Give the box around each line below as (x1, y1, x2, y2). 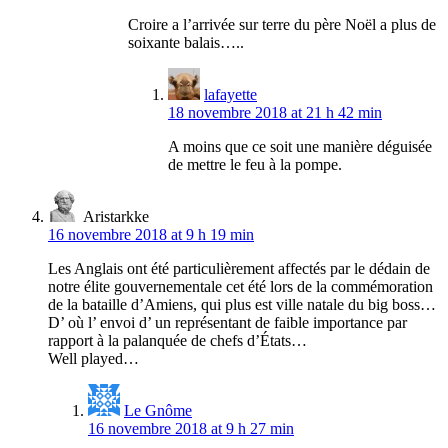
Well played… (48, 350, 139, 368)
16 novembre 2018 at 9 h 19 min (48, 226, 254, 244)
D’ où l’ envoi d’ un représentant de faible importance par (48, 314, 407, 332)
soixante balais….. (128, 34, 244, 52)
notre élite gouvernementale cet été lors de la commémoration (48, 278, 433, 296)
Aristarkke (83, 208, 149, 226)
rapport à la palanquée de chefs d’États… (48, 332, 307, 350)
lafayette (204, 86, 257, 104)
